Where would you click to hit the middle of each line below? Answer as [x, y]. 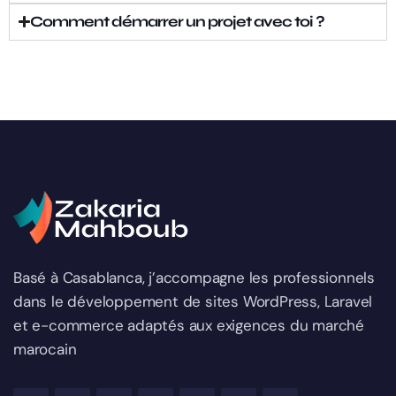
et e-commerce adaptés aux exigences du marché [189, 325]
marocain [45, 349]
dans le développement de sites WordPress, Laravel [193, 301]
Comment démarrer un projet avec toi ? [178, 21]
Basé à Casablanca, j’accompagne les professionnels [194, 277]
